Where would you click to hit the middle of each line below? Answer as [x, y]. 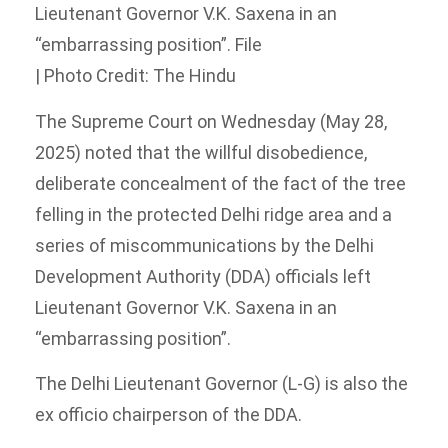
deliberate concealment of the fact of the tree [220, 183]
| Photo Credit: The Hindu [135, 76]
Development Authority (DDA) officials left [203, 276]
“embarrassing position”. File [148, 45]
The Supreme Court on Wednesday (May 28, [211, 121]
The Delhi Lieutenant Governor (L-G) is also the [221, 384]
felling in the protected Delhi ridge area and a [213, 214]
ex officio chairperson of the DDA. [168, 415]
